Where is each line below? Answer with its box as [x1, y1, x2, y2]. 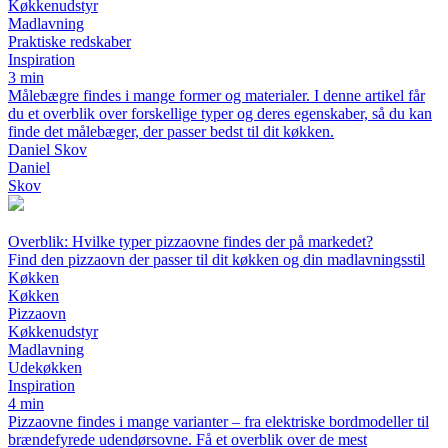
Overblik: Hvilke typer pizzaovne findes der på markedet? [8, 233, 373, 251]
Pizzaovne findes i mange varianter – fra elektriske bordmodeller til [8, 413, 429, 431]
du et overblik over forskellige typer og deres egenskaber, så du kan [8, 105, 432, 123]
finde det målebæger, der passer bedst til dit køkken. [8, 123, 334, 141]
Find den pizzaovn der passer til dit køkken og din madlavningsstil [8, 251, 425, 269]
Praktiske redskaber [8, 33, 131, 51]
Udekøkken [8, 359, 82, 377]
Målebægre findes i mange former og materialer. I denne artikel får [8, 87, 425, 105]
